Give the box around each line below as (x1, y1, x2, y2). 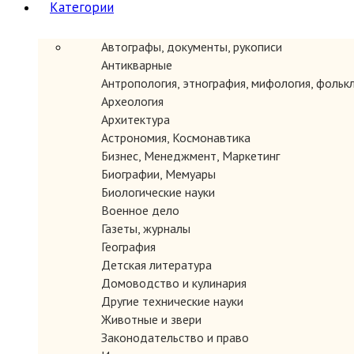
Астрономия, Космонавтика (101, 130, 250, 145)
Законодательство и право (101, 330, 249, 345)
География (101, 239, 156, 254)
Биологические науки (101, 184, 215, 200)
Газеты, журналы (101, 220, 190, 236)
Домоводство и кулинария (101, 275, 247, 291)
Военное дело (101, 202, 179, 218)
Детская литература (101, 257, 212, 273)
